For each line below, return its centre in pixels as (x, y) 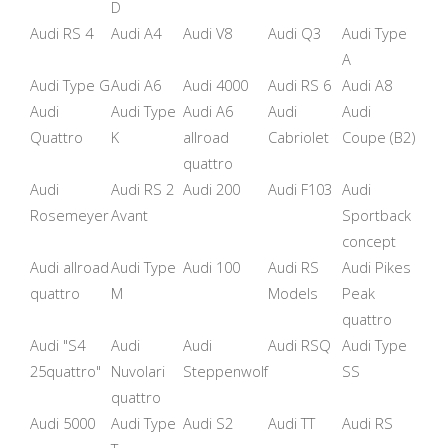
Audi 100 (211, 266)
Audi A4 (136, 32)
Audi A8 (367, 84)
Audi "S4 (57, 344)
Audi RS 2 (142, 188)
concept (369, 240)
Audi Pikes (376, 266)
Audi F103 (300, 188)
